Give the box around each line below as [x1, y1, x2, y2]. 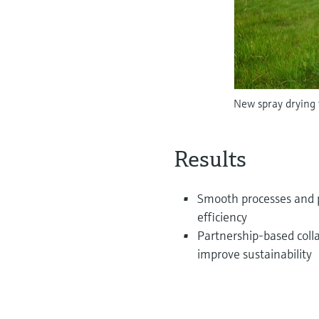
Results [174, 145, 247, 174]
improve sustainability [197, 246, 313, 263]
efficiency [197, 209, 248, 226]
